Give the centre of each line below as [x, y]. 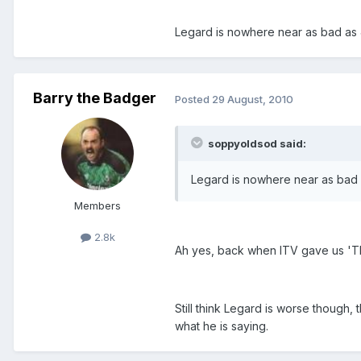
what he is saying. [222, 326]
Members [98, 206]
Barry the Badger [94, 98]
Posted [193, 99]
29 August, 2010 [253, 99]
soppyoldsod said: [256, 143]
